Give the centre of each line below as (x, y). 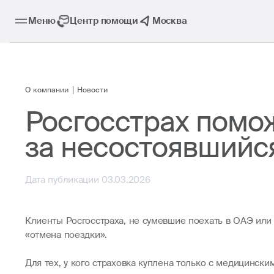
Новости (93, 91)
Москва (170, 21)
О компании (46, 91)
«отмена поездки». (66, 235)
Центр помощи (104, 21)
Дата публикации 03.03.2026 (87, 180)
